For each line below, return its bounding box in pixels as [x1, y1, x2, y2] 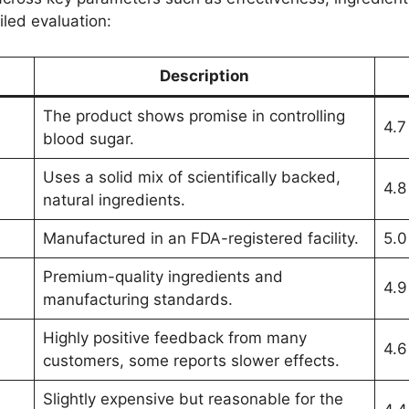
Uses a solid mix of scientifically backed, [42, 167, 341, 186]
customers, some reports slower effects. [42, 351, 340, 370]
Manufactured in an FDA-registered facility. [42, 228, 359, 247]
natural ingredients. [42, 190, 185, 209]
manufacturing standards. [42, 289, 233, 309]
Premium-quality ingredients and [42, 267, 283, 286]
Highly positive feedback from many [42, 328, 307, 347]
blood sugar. [42, 129, 134, 148]
